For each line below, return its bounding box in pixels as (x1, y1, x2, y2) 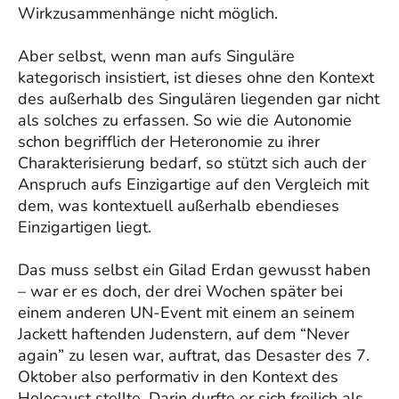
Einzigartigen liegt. (18, 216, 151, 238)
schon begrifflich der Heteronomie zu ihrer (18, 130, 320, 152)
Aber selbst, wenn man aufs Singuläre (18, 45, 295, 67)
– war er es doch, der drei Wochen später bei (18, 280, 343, 302)
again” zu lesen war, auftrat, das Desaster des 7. (18, 344, 370, 366)
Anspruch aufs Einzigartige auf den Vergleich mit (18, 173, 369, 195)
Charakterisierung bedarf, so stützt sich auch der (18, 151, 366, 174)
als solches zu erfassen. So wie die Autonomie (18, 109, 352, 131)
